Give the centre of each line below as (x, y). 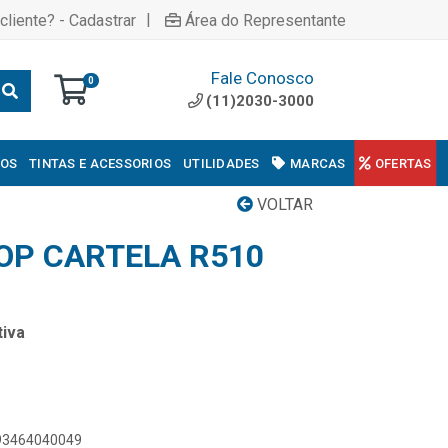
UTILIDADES (221, 163)
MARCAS (318, 163)
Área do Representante (265, 20)
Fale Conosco (262, 77)
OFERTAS (403, 163)
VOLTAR (283, 204)
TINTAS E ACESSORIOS (100, 163)
